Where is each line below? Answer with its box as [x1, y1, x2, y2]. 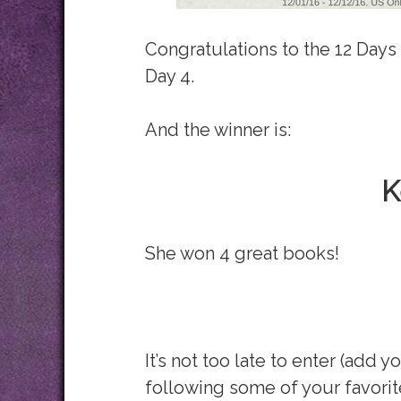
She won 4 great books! [145, 243, 344, 264]
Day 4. [145, 65, 194, 87]
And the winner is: [145, 119, 291, 141]
